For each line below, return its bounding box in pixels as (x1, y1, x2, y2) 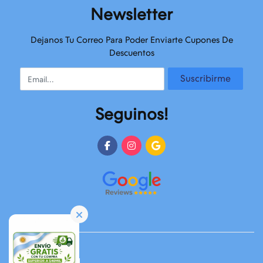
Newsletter (90, 5, 173, 24)
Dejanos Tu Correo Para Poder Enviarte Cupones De (30, 35, 233, 45)
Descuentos (109, 48, 154, 58)
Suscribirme (180, 73, 231, 84)
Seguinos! (95, 104, 168, 124)
